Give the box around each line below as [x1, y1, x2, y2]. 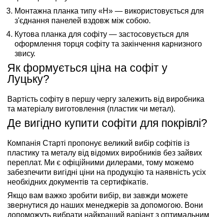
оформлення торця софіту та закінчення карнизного [15, 39, 202, 48]
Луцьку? [7, 72, 49, 85]
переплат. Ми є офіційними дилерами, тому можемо [7, 158, 194, 167]
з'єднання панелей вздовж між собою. [15, 16, 151, 25]
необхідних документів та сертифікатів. [7, 177, 148, 186]
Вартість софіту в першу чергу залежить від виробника [7, 94, 204, 103]
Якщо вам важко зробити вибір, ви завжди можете [7, 191, 188, 200]
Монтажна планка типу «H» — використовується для [15, 6, 204, 15]
